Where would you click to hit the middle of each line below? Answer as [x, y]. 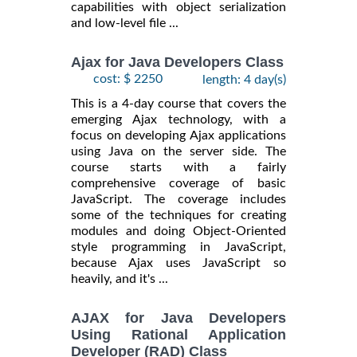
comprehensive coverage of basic [178, 183]
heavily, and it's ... [120, 279]
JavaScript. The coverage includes [178, 199]
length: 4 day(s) [244, 79]
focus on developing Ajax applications [178, 135]
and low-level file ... [125, 24]
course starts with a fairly [178, 167]
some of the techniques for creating [178, 215]
